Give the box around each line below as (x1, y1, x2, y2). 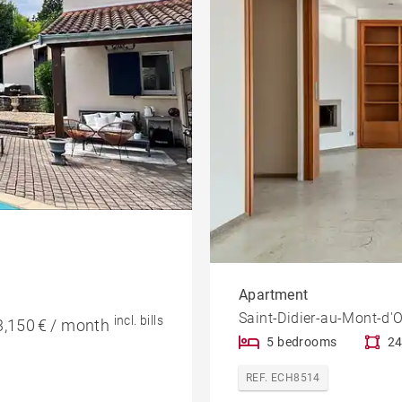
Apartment (239, 286, 309, 304)
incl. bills (113, 313, 163, 328)
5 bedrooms (267, 335, 337, 350)
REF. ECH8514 (246, 371, 320, 385)
